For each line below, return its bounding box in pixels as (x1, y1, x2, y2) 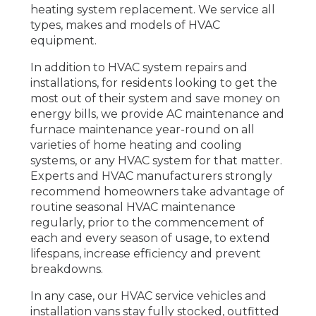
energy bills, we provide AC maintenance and (30, 107, 284, 121)
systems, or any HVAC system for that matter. (30, 153, 282, 167)
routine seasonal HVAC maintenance (30, 200, 236, 214)
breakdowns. (30, 262, 103, 276)
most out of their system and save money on (30, 91, 280, 105)
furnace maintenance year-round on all (30, 122, 255, 136)
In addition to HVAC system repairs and (30, 60, 248, 74)
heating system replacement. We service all (30, 2, 275, 16)
